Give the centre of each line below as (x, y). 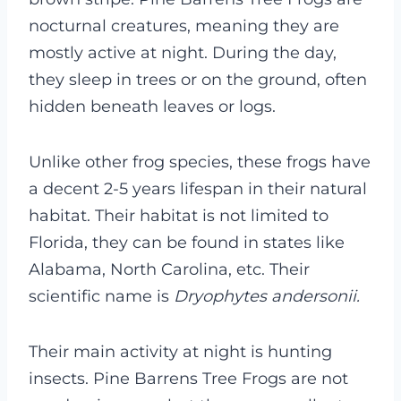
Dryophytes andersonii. (267, 297)
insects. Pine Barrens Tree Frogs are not (188, 379)
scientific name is (101, 297)
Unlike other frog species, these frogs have (200, 162)
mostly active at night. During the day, (183, 53)
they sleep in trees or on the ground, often (198, 80)
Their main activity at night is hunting (180, 352)
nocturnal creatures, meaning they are (184, 26)
